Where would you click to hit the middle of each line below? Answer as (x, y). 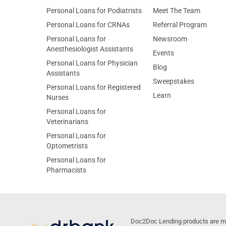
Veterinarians (67, 122)
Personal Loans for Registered (94, 87)
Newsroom (170, 39)
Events (163, 53)
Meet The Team (176, 11)
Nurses (58, 97)
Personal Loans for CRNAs (88, 25)
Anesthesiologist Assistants (90, 49)
